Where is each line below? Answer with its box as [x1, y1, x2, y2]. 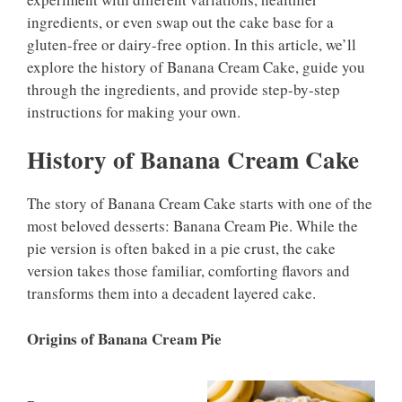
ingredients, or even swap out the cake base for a [27, 11, 334, 32]
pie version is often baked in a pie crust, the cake [27, 238, 336, 259]
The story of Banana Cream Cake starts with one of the [27, 193, 372, 214]
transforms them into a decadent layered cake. [27, 283, 316, 304]
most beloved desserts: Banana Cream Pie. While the [27, 215, 358, 237]
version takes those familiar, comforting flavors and [27, 260, 350, 282]
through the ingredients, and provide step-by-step [27, 78, 340, 100]
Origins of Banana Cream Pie [27, 327, 222, 350]
